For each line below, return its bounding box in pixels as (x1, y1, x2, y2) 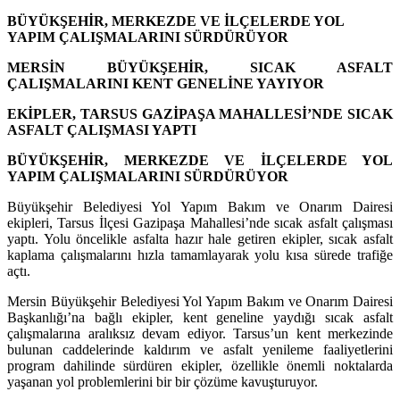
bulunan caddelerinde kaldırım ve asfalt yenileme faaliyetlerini (7, 341, 393, 357)
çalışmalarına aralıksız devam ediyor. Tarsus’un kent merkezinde (7, 325, 393, 341)
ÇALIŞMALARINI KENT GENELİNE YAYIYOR (7, 75, 324, 91)
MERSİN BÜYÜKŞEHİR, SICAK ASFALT (7, 59, 393, 75)
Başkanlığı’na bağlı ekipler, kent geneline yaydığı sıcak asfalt (7, 309, 393, 325)
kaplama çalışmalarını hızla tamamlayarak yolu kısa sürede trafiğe (7, 246, 393, 262)
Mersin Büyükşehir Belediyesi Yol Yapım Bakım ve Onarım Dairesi (7, 293, 393, 309)
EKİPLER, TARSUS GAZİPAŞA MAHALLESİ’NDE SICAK (7, 105, 393, 121)
